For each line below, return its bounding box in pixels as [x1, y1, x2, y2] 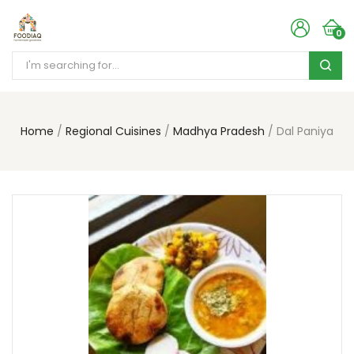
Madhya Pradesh [173, 123, 265, 139]
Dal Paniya [277, 123, 333, 139]
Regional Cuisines [66, 123, 161, 139]
